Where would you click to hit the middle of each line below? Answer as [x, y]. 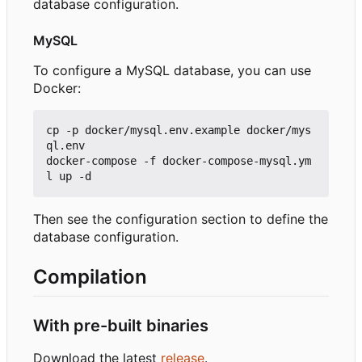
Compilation [90, 277]
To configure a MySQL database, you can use [172, 71]
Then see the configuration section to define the [181, 219]
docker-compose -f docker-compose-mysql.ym [179, 161]
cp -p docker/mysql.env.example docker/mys [179, 130]
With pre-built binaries [121, 325]
